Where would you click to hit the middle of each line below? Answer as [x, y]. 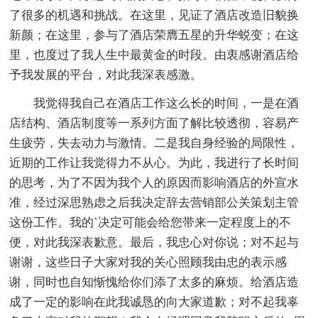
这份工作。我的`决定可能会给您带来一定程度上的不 [150, 223]
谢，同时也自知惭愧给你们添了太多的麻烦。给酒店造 [154, 283]
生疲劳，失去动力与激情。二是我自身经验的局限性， [154, 143]
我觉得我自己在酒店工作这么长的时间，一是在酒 [166, 104]
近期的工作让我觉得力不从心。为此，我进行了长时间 [154, 163]
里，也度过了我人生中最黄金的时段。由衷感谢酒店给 [154, 55]
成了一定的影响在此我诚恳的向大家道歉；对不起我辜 [154, 302]
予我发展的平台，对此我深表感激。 [106, 75]
